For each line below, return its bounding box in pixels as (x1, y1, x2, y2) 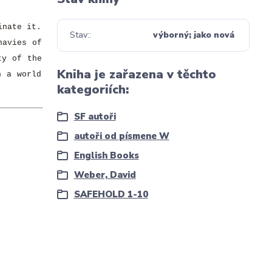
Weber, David (73, 169, 136, 181)
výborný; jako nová (153, 29, 235, 41)
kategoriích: (56, 81, 129, 98)
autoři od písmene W (73, 130, 169, 142)
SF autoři (73, 110, 116, 123)
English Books (73, 149, 139, 161)
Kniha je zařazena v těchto (56, 66, 216, 83)
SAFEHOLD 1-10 (73, 188, 148, 200)
